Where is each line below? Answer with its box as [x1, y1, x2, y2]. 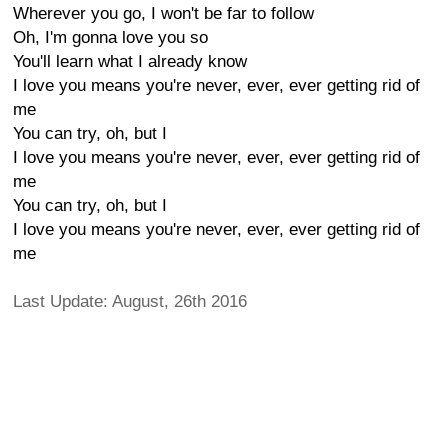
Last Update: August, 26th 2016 [13, 292, 247, 311]
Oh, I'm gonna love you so [13, 28, 208, 47]
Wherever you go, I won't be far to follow [13, 4, 314, 23]
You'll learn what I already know [13, 52, 247, 71]
